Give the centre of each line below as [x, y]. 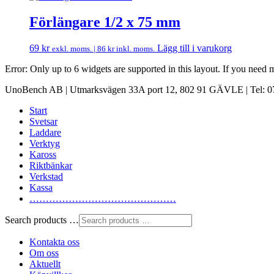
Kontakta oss [54, 242]
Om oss [44, 253]
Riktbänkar [51, 165]
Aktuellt [45, 264]
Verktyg [45, 143]
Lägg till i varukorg [194, 48]
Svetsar [43, 121]
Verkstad [46, 176]
